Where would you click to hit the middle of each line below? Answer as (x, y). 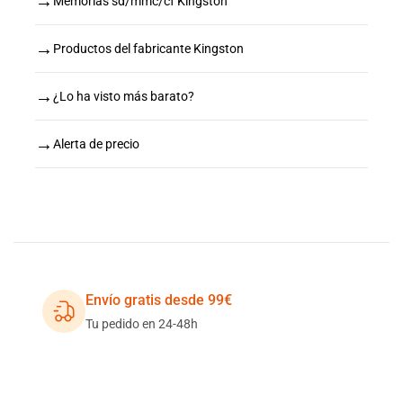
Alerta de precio (96, 143)
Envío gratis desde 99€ (159, 300)
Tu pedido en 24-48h (142, 324)
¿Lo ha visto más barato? (124, 96)
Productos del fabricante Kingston (148, 48)
